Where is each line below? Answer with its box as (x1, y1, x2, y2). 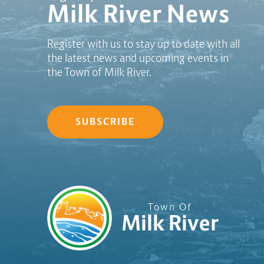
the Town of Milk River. (47, 65, 152, 79)
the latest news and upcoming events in (47, 51, 229, 65)
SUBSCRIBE (75, 115, 135, 128)
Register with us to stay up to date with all (47, 37, 240, 51)
